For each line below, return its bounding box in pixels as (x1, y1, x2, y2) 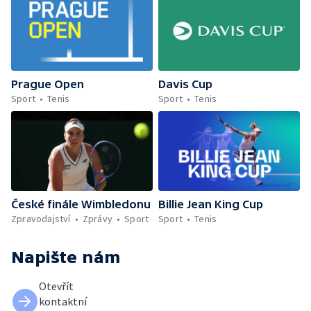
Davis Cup (158, 77, 212, 90)
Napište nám (11, 247, 121, 267)
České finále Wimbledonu (11, 197, 151, 210)
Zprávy (82, 212, 113, 225)
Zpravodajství (11, 212, 71, 225)
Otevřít (39, 278, 74, 293)
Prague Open (11, 77, 84, 90)
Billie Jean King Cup (158, 197, 263, 210)
